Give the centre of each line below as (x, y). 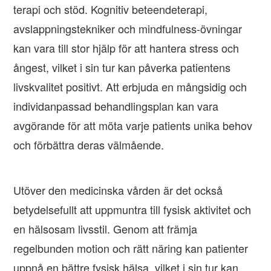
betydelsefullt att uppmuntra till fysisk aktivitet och (132, 210)
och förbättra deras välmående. (89, 145)
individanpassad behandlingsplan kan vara (116, 106)
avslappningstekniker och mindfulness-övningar (128, 29)
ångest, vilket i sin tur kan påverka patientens (122, 67)
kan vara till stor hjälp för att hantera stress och (126, 48)
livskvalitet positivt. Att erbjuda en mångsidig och (130, 87)
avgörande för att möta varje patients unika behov (133, 126)
